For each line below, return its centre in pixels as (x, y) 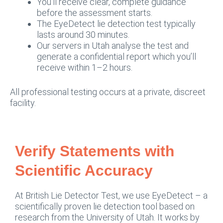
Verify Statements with (95, 151)
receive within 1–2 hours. (85, 67)
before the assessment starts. (95, 13)
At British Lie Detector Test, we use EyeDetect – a (111, 195)
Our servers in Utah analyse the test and (113, 46)
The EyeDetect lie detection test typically (116, 24)
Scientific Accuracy (84, 170)
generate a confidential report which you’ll (116, 56)
